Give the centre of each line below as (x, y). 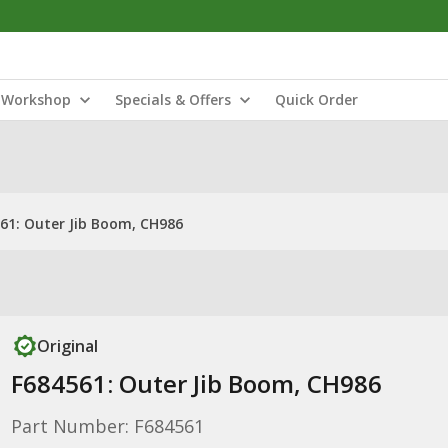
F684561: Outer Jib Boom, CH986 (196, 383)
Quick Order (316, 99)
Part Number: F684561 (107, 426)
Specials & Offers (173, 99)
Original (67, 346)
